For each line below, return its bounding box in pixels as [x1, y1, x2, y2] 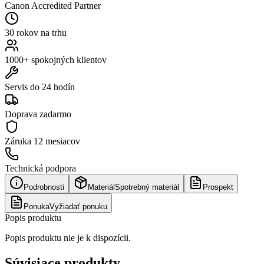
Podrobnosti [24, 182, 64, 192]
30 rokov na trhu [5, 27, 67, 38]
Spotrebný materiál [115, 182, 179, 192]
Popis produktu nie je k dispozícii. [5, 232, 131, 243]
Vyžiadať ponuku [49, 202, 107, 211]
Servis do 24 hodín [5, 81, 75, 92]
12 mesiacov [34, 136, 80, 146]
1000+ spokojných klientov [5, 54, 107, 65]
